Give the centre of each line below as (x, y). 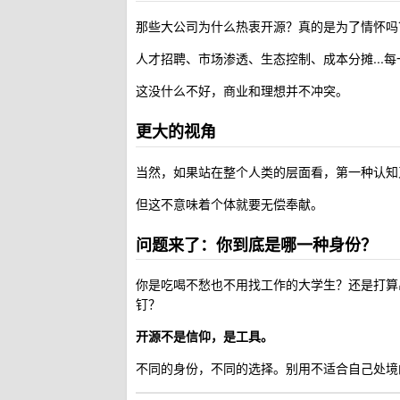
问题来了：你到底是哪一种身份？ (256, 244)
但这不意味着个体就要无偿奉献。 (229, 203)
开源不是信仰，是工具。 (204, 335)
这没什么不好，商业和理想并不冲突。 (242, 91)
